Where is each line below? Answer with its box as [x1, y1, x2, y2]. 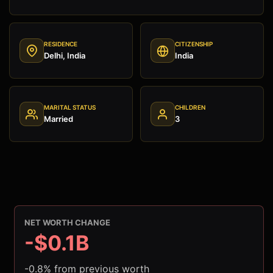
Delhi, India [44, 51, 85, 61]
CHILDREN [175, 104, 205, 112]
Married [44, 114, 73, 124]
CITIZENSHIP [175, 40, 213, 48]
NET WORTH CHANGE [24, 218, 110, 228]
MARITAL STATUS [44, 104, 96, 112]
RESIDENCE [44, 40, 77, 48]
